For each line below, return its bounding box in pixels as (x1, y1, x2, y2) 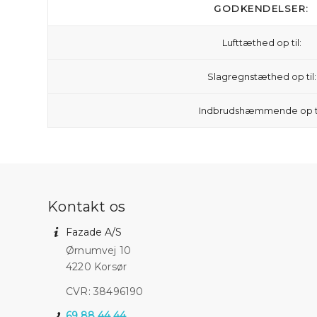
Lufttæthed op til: (221, 37, 301, 48)
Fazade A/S (66, 226, 122, 238)
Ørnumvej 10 (66, 244, 132, 257)
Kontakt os (47, 198, 126, 215)
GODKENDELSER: (214, 3, 309, 14)
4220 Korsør (66, 260, 127, 273)
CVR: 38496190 (66, 284, 144, 298)
